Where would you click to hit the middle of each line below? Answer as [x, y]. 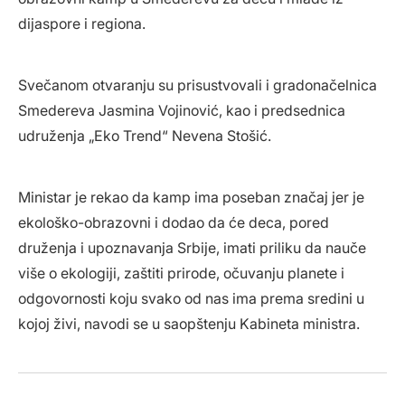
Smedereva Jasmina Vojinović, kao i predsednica [182, 110]
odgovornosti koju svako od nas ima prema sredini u [191, 298]
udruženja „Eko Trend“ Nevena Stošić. [145, 135]
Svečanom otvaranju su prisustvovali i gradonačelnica [198, 85]
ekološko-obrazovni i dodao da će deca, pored [174, 222]
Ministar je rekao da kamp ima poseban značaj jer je [191, 197]
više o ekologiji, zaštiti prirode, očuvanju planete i [181, 273]
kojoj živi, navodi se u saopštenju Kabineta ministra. [189, 323]
